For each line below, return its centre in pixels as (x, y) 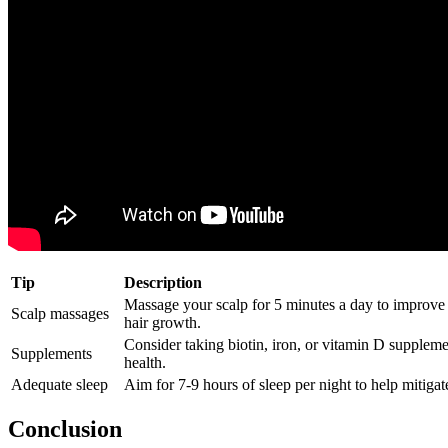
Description (163, 282)
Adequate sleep (59, 384)
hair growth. (162, 322)
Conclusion (65, 429)
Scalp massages (60, 313)
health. (145, 362)
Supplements (51, 353)
